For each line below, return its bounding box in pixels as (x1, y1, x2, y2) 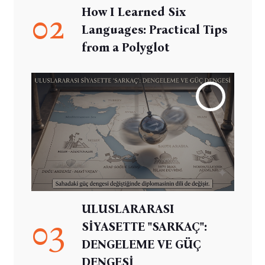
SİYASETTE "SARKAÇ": (82, 219, 208, 234)
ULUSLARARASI (82, 201, 175, 216)
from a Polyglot (82, 40, 170, 54)
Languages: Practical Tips (82, 22, 228, 37)
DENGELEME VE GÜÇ (82, 237, 202, 251)
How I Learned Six (82, 4, 186, 19)
